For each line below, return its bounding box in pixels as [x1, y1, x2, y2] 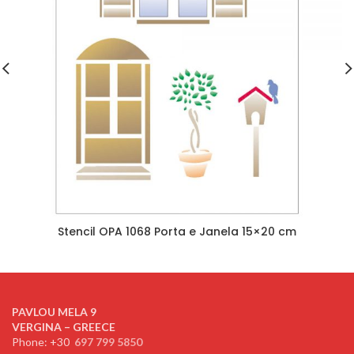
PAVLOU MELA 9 [12, 305, 96, 318]
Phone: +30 [12, 335, 72, 348]
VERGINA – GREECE [12, 320, 115, 333]
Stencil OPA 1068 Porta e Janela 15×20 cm [58, 224, 296, 239]
